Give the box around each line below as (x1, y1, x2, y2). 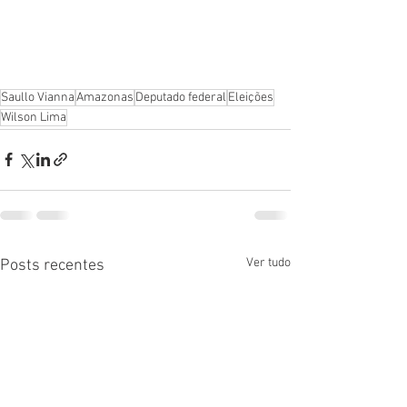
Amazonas (76, 89, 134, 105)
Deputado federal (135, 89, 226, 105)
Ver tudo (246, 254, 291, 271)
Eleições (228, 89, 273, 105)
